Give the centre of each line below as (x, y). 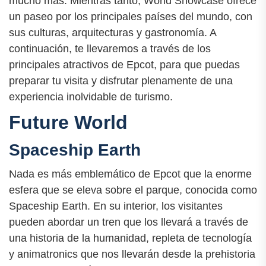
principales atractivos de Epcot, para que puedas (124, 65)
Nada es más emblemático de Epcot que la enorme (130, 174)
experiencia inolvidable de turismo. (91, 97)
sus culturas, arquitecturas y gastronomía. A (113, 33)
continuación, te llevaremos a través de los (110, 49)
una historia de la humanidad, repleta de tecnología (130, 238)
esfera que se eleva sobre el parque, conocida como (133, 190)
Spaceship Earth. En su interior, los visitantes (116, 206)
